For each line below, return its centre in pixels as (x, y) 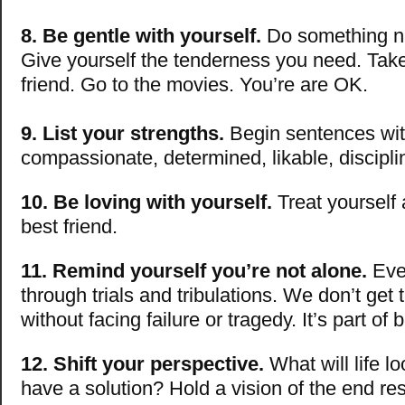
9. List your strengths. (122, 133)
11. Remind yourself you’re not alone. (194, 270)
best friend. (69, 226)
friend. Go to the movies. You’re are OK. (194, 84)
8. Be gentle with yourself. (141, 35)
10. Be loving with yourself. (146, 202)
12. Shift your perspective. (142, 363)
